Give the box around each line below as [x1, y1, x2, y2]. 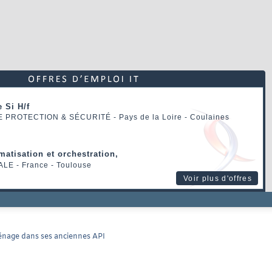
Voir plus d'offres [183, 174, 252, 183]
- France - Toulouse [14, 161, 92, 170]
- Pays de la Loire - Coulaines [111, 112, 229, 121]
